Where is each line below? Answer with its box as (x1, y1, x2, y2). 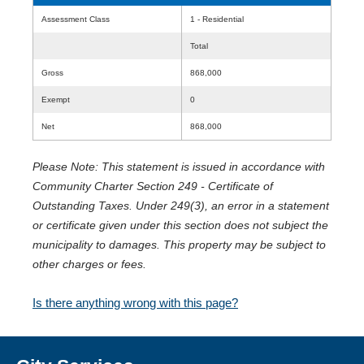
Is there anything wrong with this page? (32, 296, 238, 310)
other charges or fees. (32, 258, 146, 271)
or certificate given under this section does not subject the (32, 219, 328, 232)
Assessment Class (41, 15, 110, 24)
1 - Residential (190, 15, 244, 24)
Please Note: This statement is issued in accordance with (32, 160, 325, 173)
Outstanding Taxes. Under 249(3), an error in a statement (32, 199, 329, 212)
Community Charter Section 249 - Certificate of (32, 180, 273, 193)
